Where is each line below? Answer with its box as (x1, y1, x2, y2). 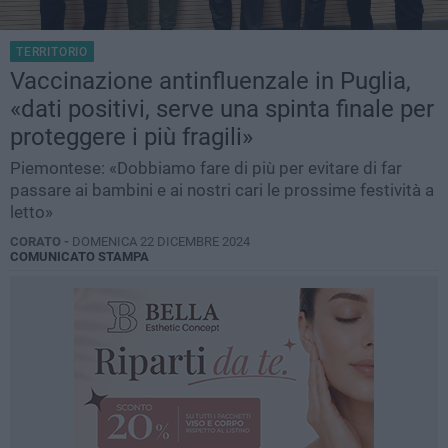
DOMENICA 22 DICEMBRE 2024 (72, 234, 250, 250)
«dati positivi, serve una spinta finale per (10, 95, 434, 124)
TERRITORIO (16, 45, 88, 60)
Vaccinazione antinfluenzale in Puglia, (10, 67, 411, 96)
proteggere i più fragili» (10, 123, 253, 152)
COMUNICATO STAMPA (10, 249, 149, 265)
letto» (10, 202, 53, 223)
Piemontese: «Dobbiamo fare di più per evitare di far (10, 158, 402, 179)
